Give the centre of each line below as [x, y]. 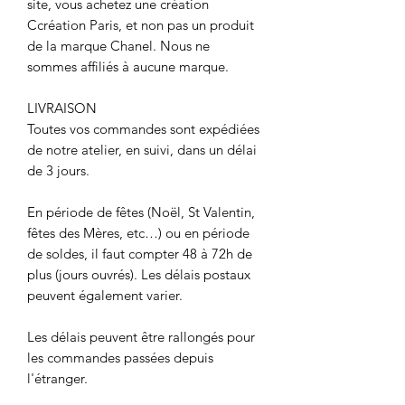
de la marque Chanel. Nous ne [118, 45]
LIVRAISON [62, 108]
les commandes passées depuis [120, 357]
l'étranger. [57, 378]
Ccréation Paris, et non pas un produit [141, 24]
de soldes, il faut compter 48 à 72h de [140, 253]
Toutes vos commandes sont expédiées [143, 128]
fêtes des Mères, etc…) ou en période [138, 232]
